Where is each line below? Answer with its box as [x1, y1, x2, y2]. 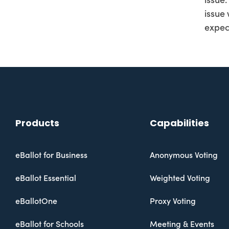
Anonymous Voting [149, 150, 218, 160]
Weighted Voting [149, 173, 210, 183]
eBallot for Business [15, 150, 87, 160]
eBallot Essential [15, 173, 76, 183]
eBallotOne [15, 196, 57, 206]
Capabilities [149, 116, 209, 129]
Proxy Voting [149, 196, 196, 206]
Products [15, 116, 59, 129]
